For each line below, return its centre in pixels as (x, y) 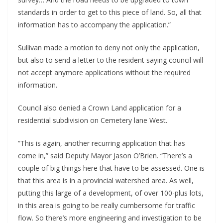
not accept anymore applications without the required (104, 73)
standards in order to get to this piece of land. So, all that (110, 12)
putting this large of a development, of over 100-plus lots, (111, 193)
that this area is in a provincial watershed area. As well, (106, 181)
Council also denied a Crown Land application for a (100, 108)
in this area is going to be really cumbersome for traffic (107, 206)
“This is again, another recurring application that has (102, 143)
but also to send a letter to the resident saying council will (111, 60)
